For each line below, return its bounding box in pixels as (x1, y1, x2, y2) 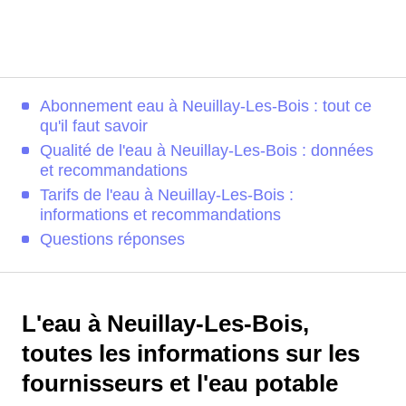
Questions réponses (40, 230, 185, 248)
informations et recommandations (40, 206, 281, 224)
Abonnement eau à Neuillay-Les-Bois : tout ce (40, 97, 372, 115)
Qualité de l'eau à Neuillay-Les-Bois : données (40, 141, 373, 159)
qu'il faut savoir (40, 117, 148, 135)
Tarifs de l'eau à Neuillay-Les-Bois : (40, 186, 294, 204)
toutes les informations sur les (22, 341, 360, 366)
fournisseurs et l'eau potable (22, 371, 338, 396)
